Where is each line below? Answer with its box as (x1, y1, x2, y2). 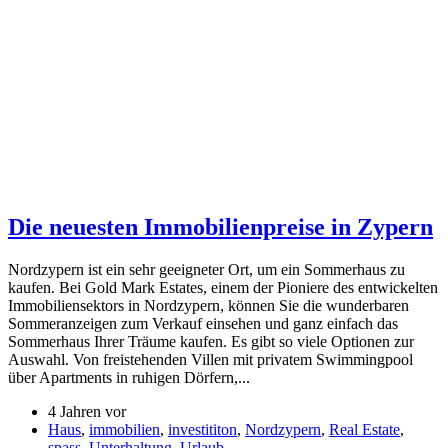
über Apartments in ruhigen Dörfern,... (8, 368, 250, 386)
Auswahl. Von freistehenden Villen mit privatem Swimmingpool (8, 350, 413, 368)
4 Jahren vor (48, 402, 126, 420)
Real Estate (329, 420, 400, 438)
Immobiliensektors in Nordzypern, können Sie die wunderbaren (8, 296, 409, 314)
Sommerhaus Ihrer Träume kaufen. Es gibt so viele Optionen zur (8, 332, 414, 350)
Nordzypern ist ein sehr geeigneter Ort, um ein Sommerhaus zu (8, 260, 405, 278)
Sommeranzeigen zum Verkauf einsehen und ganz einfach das (8, 314, 398, 332)
